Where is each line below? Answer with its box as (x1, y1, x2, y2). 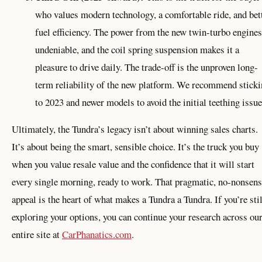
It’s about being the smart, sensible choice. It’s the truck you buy (12, 140, 259, 154)
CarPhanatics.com (62, 227, 132, 242)
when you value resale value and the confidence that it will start (12, 157, 254, 171)
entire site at (12, 227, 62, 242)
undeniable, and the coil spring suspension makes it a (35, 42, 239, 56)
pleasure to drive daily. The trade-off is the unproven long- (35, 60, 258, 74)
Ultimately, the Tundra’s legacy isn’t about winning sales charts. (12, 122, 258, 136)
